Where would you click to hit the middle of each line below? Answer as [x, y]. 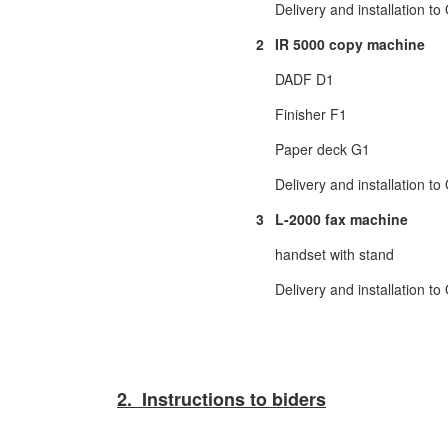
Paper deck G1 [322, 149]
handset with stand [334, 254]
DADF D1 [304, 79]
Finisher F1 [311, 114]
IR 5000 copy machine [350, 44]
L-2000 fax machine [341, 219]
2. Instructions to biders [221, 399]
